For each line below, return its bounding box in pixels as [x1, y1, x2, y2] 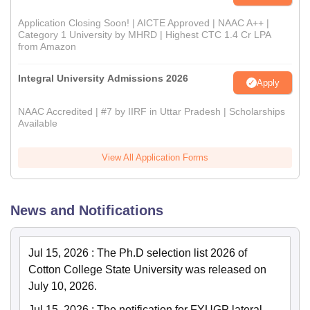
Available [18, 118, 57, 129]
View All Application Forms [102, 152, 208, 163]
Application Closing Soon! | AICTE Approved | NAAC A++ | [18, 17, 269, 29]
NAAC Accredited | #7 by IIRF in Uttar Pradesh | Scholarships [18, 106, 285, 118]
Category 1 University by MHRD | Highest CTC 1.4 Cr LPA [18, 29, 271, 41]
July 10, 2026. [28, 280, 97, 293]
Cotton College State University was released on [28, 264, 266, 276]
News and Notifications [10, 203, 163, 219]
